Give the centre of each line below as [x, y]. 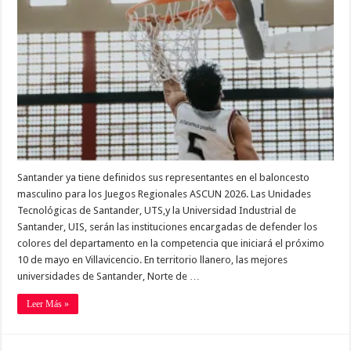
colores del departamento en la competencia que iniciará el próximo [171, 243]
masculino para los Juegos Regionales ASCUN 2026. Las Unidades [165, 194]
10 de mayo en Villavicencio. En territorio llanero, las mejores [153, 259]
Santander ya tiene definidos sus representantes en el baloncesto [164, 177]
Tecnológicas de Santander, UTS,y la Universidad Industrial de [157, 210]
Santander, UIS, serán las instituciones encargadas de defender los [168, 226]
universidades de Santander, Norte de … [109, 276]
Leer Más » [48, 304]
